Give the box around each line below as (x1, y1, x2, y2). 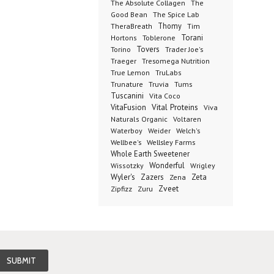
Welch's (176, 125, 200, 135)
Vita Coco (149, 91, 180, 100)
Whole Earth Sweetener (110, 149, 190, 158)
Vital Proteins (151, 102, 198, 113)
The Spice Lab (152, 9, 199, 19)
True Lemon (110, 67, 150, 77)
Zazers (140, 172, 164, 182)
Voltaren (172, 114, 201, 124)
